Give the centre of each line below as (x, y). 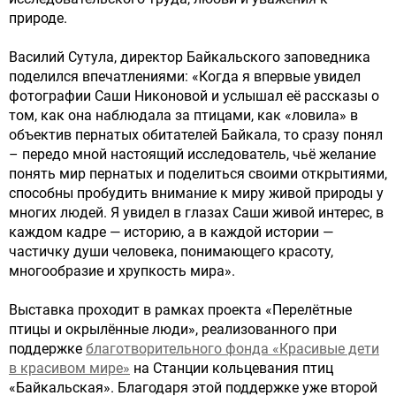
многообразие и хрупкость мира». (122, 270)
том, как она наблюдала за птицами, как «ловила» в (183, 115)
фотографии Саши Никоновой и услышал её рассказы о (194, 95)
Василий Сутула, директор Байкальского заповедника (190, 57)
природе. (38, 18)
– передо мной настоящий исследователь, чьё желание (192, 154)
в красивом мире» (69, 368)
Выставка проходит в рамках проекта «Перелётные (180, 309)
